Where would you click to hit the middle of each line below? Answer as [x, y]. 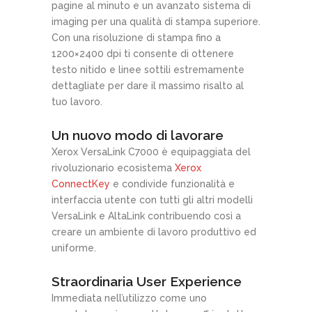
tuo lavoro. [77, 101]
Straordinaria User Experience [147, 281]
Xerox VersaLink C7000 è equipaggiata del [151, 151]
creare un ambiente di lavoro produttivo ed [154, 232]
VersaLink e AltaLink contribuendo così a [146, 216]
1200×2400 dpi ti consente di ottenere [143, 53]
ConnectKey [81, 184]
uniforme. [74, 248]
